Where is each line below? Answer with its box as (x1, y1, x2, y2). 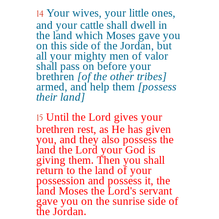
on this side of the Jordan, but (36, 40, 172, 52)
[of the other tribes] (77, 70, 167, 83)
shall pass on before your (36, 60, 151, 72)
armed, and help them (36, 81, 138, 93)
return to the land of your (36, 164, 152, 176)
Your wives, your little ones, (46, 7, 175, 19)
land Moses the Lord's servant (36, 185, 172, 197)
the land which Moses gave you (36, 29, 180, 42)
